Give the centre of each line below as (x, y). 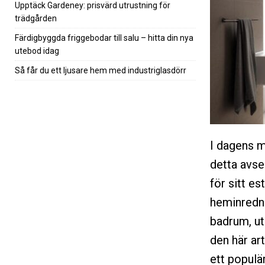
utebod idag (37, 51)
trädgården (36, 18)
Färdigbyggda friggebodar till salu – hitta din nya (104, 38)
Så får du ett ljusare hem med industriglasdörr (101, 70)
